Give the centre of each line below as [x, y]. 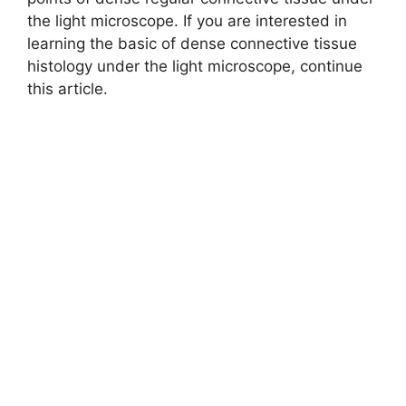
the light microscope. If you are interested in [187, 20]
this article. [70, 88]
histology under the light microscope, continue [195, 66]
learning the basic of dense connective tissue [192, 43]
